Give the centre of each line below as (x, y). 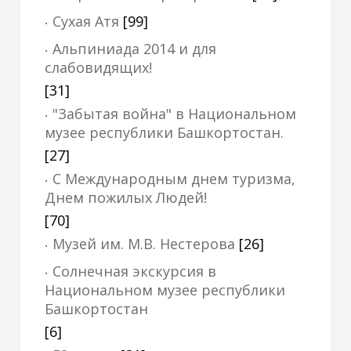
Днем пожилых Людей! (126, 197)
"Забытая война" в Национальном (174, 114)
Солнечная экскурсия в (134, 271)
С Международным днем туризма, (174, 179)
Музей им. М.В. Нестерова (144, 244)
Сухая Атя (86, 21)
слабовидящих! (98, 67)
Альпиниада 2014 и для (134, 49)
